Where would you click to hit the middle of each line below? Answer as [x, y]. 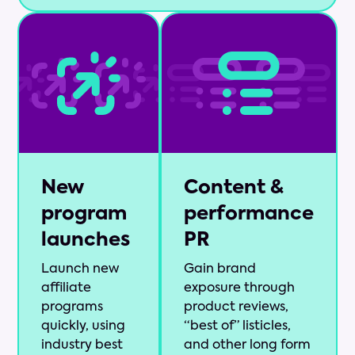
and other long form [247, 346]
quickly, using [84, 327]
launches [86, 240]
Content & [233, 188]
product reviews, [236, 308]
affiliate [67, 289]
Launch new [80, 270]
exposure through [239, 289]
